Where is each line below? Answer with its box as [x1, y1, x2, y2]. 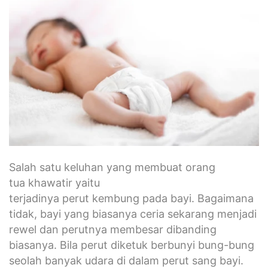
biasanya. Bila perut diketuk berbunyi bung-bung [9, 238, 254, 251]
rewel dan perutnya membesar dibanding [9, 223, 217, 236]
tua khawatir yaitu [9, 176, 100, 189]
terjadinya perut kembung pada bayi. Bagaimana [9, 191, 254, 205]
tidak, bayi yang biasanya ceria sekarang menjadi [9, 207, 257, 220]
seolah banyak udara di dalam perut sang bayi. [9, 254, 243, 267]
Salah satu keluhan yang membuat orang [9, 160, 215, 173]
